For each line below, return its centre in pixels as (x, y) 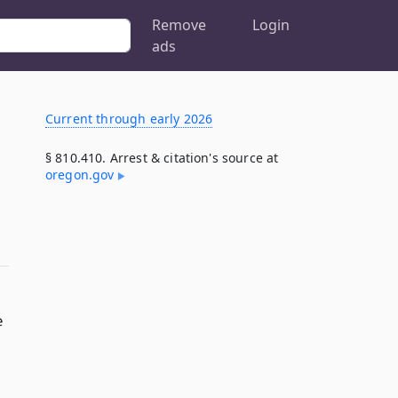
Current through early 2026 (129, 119)
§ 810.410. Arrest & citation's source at (162, 158)
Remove (179, 25)
